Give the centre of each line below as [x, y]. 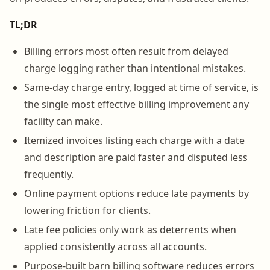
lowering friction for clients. [87, 210]
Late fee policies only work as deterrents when [130, 229]
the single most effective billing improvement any [137, 104]
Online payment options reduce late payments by [137, 193]
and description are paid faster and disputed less [136, 157]
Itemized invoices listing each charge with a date [134, 140]
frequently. [49, 174]
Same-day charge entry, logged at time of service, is [141, 87]
